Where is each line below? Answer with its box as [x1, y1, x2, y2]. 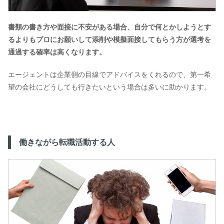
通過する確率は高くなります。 [8, 48, 106, 56]
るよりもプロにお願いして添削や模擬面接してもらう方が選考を [8, 35, 211, 44]
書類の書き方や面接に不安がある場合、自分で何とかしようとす [8, 23, 211, 31]
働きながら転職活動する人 [19, 137, 115, 146]
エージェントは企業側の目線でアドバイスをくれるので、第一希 [8, 70, 211, 78]
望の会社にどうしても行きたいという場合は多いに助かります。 [8, 82, 211, 91]
